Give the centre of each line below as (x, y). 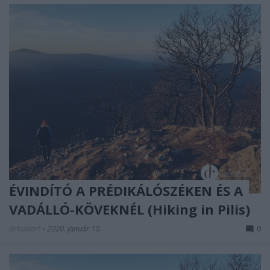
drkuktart (26, 228)
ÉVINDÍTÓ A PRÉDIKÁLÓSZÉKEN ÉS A (126, 190)
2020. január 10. (74, 228)
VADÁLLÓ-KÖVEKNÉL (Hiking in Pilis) (130, 209)
